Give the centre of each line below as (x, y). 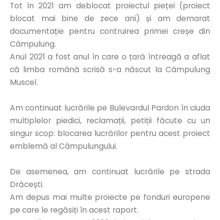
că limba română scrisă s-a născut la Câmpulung (110, 69)
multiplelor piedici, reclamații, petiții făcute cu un (110, 121)
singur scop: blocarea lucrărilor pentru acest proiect (110, 133)
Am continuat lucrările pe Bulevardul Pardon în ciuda (110, 108)
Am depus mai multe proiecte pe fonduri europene (110, 197)
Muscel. (24, 82)
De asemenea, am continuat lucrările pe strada (110, 172)
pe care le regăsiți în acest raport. (74, 210)
